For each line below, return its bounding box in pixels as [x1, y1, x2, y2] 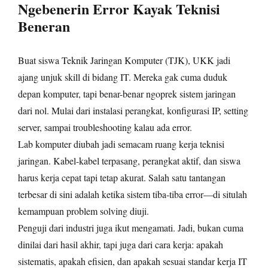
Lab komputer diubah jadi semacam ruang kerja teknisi [18, 138, 224, 151]
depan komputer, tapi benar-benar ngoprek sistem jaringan [18, 87, 236, 100]
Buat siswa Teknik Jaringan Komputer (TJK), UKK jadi [18, 54, 230, 67]
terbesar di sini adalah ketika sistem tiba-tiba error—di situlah [18, 188, 247, 201]
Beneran [18, 16, 70, 37]
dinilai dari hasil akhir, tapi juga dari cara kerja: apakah [18, 238, 223, 251]
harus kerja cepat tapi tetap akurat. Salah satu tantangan [18, 171, 226, 184]
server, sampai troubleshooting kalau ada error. [18, 121, 192, 134]
